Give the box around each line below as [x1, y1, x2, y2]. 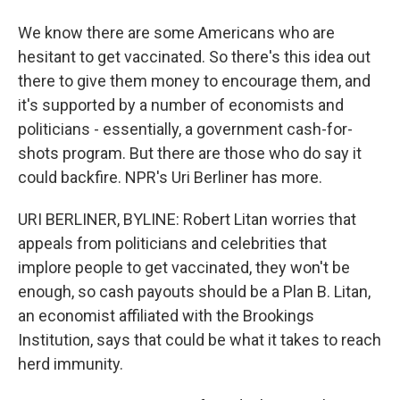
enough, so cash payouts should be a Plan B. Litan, [18, 282, 371, 301]
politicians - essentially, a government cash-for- [18, 120, 353, 138]
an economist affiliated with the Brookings [18, 306, 314, 325]
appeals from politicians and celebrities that [18, 234, 327, 253]
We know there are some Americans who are [18, 23, 335, 42]
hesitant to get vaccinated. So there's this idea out [18, 47, 371, 66]
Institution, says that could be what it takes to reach [18, 330, 381, 349]
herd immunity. [18, 354, 123, 373]
